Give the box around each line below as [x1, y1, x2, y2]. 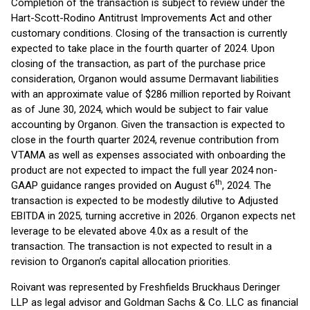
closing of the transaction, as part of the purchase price [11, 57, 266, 70]
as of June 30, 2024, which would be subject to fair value [11, 103, 268, 116]
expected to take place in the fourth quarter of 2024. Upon [11, 42, 275, 55]
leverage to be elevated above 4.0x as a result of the [11, 225, 248, 237]
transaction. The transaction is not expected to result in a [11, 240, 272, 253]
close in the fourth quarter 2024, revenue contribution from [11, 134, 279, 146]
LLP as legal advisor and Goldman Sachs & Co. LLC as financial [11, 296, 298, 309]
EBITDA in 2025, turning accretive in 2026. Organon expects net [11, 210, 295, 222]
